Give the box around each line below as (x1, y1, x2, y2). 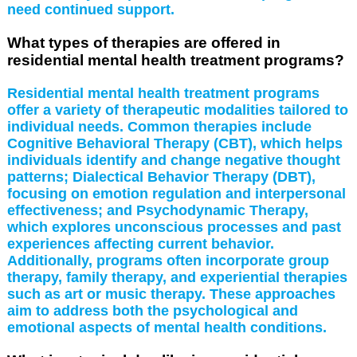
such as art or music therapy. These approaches (6, 285, 335, 302)
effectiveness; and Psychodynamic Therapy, (6, 202, 308, 218)
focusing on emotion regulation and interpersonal (6, 185, 346, 202)
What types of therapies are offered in (6, 33, 280, 51)
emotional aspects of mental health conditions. (6, 319, 327, 335)
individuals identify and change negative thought (6, 151, 340, 168)
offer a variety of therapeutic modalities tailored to (6, 101, 348, 118)
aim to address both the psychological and (6, 302, 298, 319)
